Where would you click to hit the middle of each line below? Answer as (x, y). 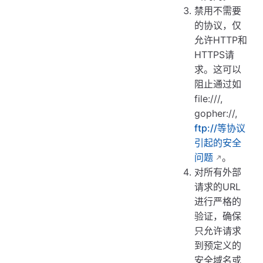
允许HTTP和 (221, 40)
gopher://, (216, 113)
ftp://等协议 (220, 128)
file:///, (209, 99)
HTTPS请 (215, 55)
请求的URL (218, 187)
